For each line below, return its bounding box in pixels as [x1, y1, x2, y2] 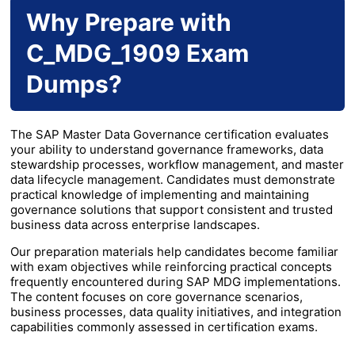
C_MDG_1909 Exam [26, 39, 249, 68]
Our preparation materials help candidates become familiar [10, 244, 338, 260]
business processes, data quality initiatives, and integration [10, 304, 342, 320]
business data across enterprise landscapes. [10, 217, 260, 233]
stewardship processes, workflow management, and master [10, 157, 344, 173]
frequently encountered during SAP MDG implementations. [10, 274, 341, 290]
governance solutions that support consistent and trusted [10, 202, 333, 218]
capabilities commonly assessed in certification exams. [10, 319, 318, 335]
